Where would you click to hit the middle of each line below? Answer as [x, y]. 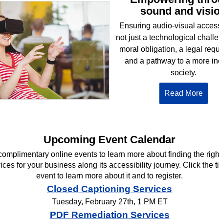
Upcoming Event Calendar [109, 140]
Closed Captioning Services [109, 189]
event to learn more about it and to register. [109, 175]
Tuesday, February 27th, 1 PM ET [109, 202]
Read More [183, 93]
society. [183, 72]
